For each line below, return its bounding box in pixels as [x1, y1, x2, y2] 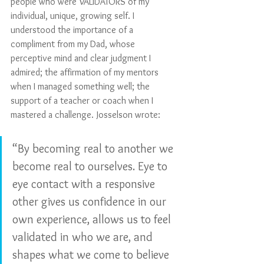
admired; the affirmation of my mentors [11, 67, 161, 78]
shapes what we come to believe [12, 247, 172, 262]
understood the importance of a [11, 24, 136, 36]
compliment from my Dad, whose [11, 38, 137, 50]
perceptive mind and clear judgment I [11, 52, 153, 64]
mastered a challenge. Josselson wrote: [11, 109, 160, 121]
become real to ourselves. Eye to [12, 159, 170, 174]
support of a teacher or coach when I [11, 95, 156, 107]
